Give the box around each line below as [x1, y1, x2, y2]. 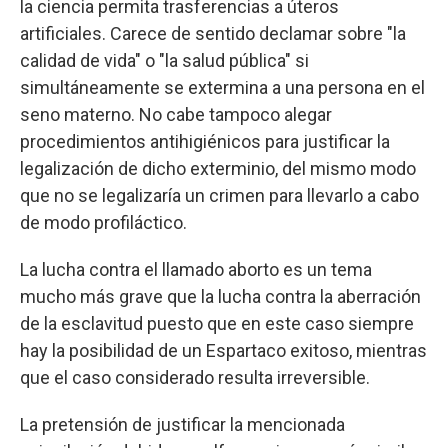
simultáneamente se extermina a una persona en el [20, 77, 425, 98]
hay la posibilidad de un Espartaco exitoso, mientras [20, 340, 427, 361]
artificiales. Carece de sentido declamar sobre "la [20, 23, 406, 44]
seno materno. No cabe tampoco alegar [20, 104, 332, 125]
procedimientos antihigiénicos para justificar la [20, 131, 390, 152]
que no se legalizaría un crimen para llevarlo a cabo [20, 185, 419, 206]
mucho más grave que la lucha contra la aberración [20, 286, 421, 307]
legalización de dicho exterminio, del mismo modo [20, 158, 416, 179]
